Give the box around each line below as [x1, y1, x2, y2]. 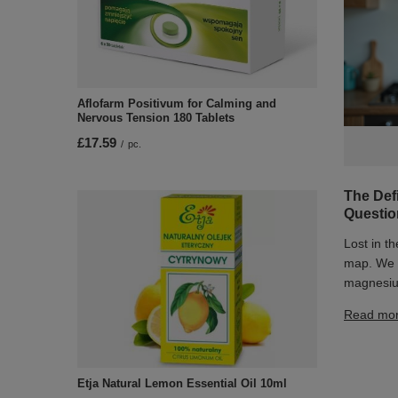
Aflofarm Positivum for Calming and [77, 97, 276, 111]
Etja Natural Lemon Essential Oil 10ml [77, 377, 287, 391]
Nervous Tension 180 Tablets [77, 111, 235, 125]
